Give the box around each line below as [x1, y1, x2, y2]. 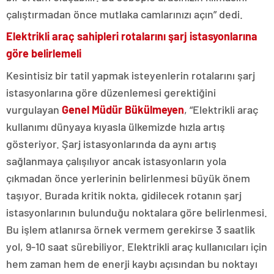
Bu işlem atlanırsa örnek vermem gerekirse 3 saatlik [6, 222, 255, 236]
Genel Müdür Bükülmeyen [62, 102, 184, 116]
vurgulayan [6, 102, 62, 116]
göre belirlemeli [6, 46, 81, 60]
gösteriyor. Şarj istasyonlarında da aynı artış [6, 136, 217, 150]
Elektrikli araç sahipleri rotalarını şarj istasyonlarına [6, 29, 257, 43]
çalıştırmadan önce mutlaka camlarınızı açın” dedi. [6, 7, 243, 21]
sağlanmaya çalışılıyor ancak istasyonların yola [6, 154, 226, 168]
